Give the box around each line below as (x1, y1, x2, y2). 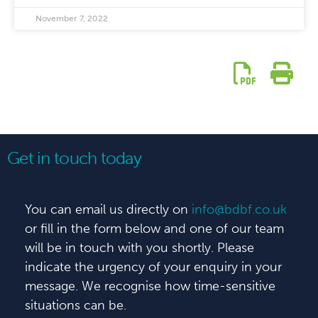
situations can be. (25, 297, 126, 313)
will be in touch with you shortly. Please (25, 240, 254, 256)
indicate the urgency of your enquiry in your (25, 259, 282, 275)
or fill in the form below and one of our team (25, 221, 284, 236)
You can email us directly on (25, 202, 192, 217)
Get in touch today (7, 148, 142, 168)
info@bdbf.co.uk (192, 202, 287, 217)
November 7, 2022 (35, 13, 108, 23)
